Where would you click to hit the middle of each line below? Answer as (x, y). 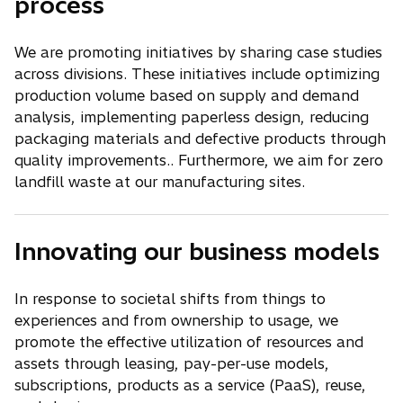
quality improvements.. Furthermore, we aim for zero (199, 160)
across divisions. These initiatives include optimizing (197, 73)
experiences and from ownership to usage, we (176, 320)
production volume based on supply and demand (187, 95)
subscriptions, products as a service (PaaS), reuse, (190, 385)
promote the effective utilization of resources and (189, 341)
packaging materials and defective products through (200, 138)
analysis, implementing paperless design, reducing (192, 116)
